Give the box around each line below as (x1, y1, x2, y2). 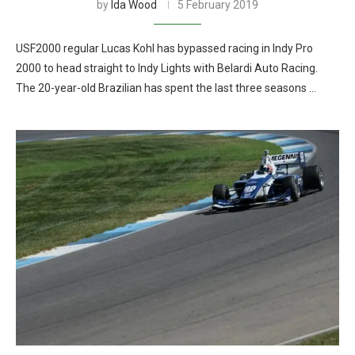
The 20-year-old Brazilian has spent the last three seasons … (16, 82, 316, 94)
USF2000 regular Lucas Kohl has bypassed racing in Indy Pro (16, 42, 313, 55)
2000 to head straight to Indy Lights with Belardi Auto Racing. (16, 62, 318, 74)
